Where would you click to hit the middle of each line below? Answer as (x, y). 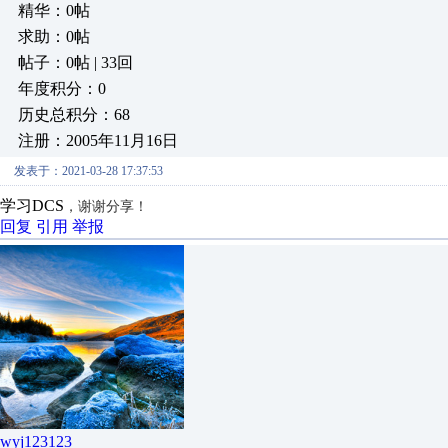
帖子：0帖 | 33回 (75, 62)
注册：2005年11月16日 (98, 140)
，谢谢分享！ (106, 206)
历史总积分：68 (74, 114)
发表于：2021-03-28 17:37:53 (88, 171)
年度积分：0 (62, 88)
